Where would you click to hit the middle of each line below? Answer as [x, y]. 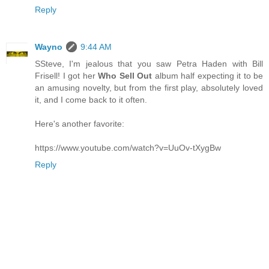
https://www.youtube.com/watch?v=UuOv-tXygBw [128, 147]
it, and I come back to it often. [91, 99]
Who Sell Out [125, 75]
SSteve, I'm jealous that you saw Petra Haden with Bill [149, 63]
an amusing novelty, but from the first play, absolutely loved [149, 87]
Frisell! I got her [66, 75]
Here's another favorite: [80, 123]
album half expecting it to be [207, 75]
